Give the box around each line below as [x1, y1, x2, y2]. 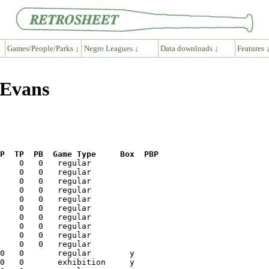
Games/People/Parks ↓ [7, 43, 79, 53]
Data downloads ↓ [160, 43, 219, 53]
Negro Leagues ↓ [83, 43, 139, 53]
